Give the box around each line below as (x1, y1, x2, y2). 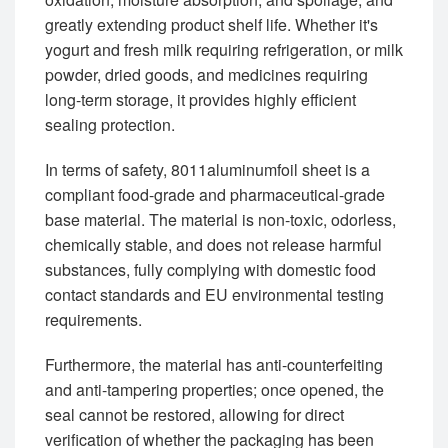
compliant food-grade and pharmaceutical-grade (45, 183, 385, 207)
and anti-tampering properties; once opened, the (45, 378, 384, 402)
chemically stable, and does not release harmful (45, 233, 382, 257)
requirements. (45, 308, 142, 332)
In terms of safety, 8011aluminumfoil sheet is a (45, 158, 370, 182)
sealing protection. (45, 113, 175, 137)
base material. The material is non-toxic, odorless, (45, 208, 396, 232)
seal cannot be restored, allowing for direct (45, 403, 344, 427)
